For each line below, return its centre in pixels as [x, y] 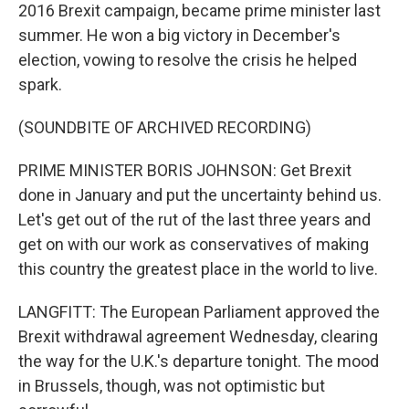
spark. [40, 85]
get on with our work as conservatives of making [194, 245]
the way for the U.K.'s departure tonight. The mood [199, 362]
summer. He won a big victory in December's [179, 36]
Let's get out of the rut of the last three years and [194, 220]
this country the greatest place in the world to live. [198, 269]
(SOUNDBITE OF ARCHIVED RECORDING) [165, 128]
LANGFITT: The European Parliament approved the [199, 312]
